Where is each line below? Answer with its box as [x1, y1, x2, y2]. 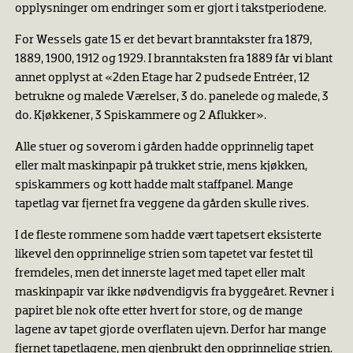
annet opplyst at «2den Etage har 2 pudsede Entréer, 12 [14, 72, 310, 84]
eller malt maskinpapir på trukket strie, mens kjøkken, [14, 160, 307, 173]
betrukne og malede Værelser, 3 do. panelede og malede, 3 [14, 91, 329, 103]
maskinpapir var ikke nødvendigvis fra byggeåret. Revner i [14, 286, 334, 299]
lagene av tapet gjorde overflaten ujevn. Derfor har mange [14, 324, 326, 336]
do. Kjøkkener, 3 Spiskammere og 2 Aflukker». [14, 110, 266, 122]
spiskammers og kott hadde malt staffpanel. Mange [14, 179, 293, 191]
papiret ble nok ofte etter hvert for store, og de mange [14, 305, 303, 318]
